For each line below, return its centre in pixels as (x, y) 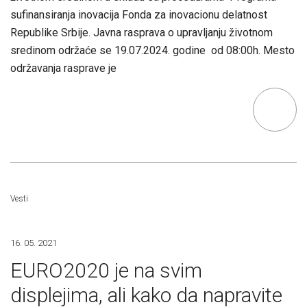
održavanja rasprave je (63, 68)
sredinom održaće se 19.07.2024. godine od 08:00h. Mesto (152, 50)
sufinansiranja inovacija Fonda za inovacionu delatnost (139, 15)
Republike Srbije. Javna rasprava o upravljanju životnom (142, 33)
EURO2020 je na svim (106, 270)
